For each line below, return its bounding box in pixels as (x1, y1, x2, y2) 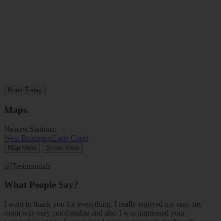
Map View (8, 144, 36, 151)
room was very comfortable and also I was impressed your (4, 209, 185, 218)
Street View (46, 144, 79, 151)
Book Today (8, 86, 42, 94)
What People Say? (4, 180, 78, 190)
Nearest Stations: (4, 124, 58, 133)
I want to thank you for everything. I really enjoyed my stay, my (4, 200, 202, 209)
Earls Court (53, 133, 88, 142)
